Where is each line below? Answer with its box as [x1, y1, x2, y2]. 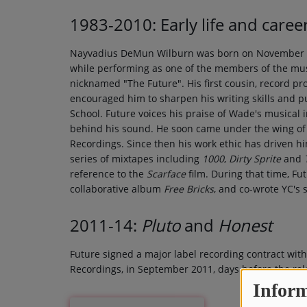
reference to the [70, 167, 147, 180]
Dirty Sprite [229, 152, 281, 165]
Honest [218, 214, 272, 236]
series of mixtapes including [70, 152, 202, 165]
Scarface [147, 167, 186, 180]
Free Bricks [164, 182, 214, 195]
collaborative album [70, 182, 164, 195]
